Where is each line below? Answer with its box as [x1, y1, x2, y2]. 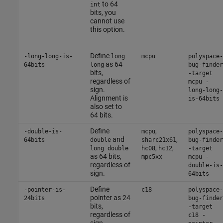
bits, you [90, 8, 116, 16]
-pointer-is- [23, 186, 66, 193]
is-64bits [188, 95, 220, 102]
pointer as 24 [90, 193, 130, 202]
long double [90, 144, 128, 152]
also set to [90, 102, 122, 111]
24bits [23, 194, 45, 202]
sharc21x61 [141, 136, 176, 143]
